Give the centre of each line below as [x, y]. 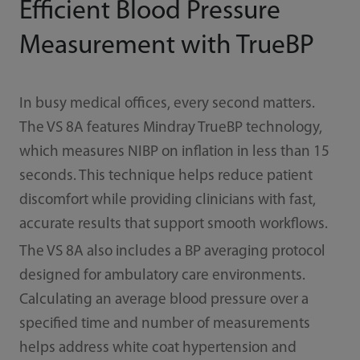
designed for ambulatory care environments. [162, 276]
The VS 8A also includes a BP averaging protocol [172, 252]
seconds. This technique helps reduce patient [166, 177]
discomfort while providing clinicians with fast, [167, 201]
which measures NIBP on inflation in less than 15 [174, 153]
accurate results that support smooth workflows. [173, 225]
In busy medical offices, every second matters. [167, 104]
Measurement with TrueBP [166, 47]
